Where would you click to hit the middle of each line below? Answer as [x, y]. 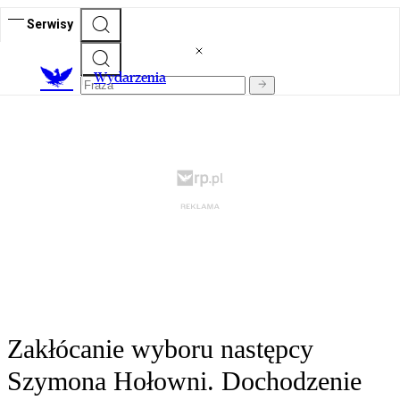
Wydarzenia [130, 78]
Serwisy [50, 24]
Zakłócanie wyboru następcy [160, 349]
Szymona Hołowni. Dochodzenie [184, 381]
